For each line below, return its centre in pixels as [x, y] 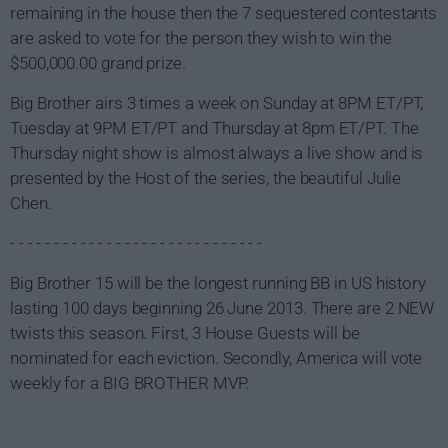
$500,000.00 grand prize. [98, 62]
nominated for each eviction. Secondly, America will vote [216, 357]
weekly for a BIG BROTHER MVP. [129, 382]
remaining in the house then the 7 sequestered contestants [224, 12]
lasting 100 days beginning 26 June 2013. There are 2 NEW [222, 307]
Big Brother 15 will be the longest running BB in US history [218, 282]
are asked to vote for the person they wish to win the [201, 37]
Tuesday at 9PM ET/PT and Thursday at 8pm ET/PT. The [214, 127]
